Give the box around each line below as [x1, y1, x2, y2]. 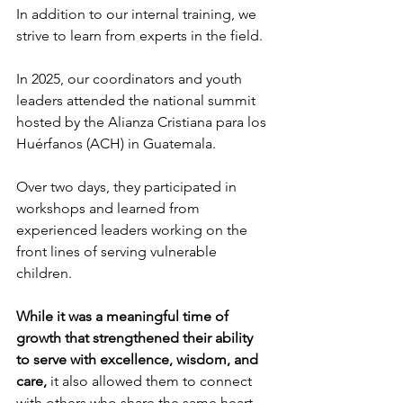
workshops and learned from [16, 200, 203, 218]
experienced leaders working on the [16, 221, 251, 239]
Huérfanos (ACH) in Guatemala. [16, 135, 216, 153]
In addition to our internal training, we [16, 5, 260, 23]
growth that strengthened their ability [16, 329, 256, 347]
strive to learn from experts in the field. [16, 27, 263, 45]
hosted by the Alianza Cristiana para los [16, 113, 270, 131]
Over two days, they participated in [16, 178, 240, 196]
